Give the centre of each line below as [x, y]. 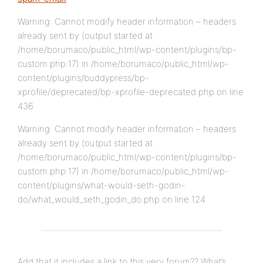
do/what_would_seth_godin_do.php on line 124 [112, 199]
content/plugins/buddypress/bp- [83, 78]
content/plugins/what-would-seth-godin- [102, 185]
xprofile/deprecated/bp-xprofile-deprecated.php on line [131, 92]
